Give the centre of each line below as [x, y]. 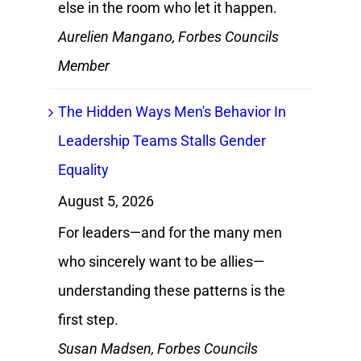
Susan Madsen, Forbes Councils [158, 348]
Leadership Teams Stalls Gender [162, 141]
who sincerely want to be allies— [161, 261]
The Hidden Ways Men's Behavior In [172, 112]
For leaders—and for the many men [170, 232]
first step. [88, 319]
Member [83, 66]
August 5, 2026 [106, 201]
